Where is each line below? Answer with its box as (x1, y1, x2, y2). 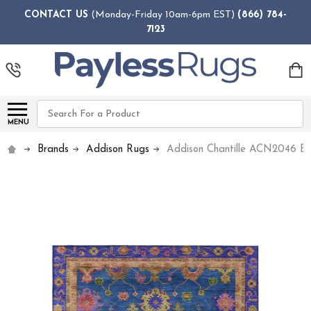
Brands (37, 144, 69, 155)
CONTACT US (24, 9, 88, 20)
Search (37, 102, 69, 113)
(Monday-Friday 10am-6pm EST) (88, 9, 237, 20)
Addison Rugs (86, 144, 150, 155)
